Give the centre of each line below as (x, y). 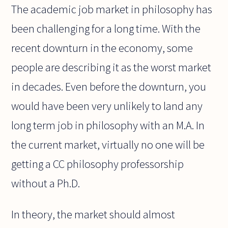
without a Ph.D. (46, 183)
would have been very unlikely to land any (107, 106)
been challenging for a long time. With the (106, 29)
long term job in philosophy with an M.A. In (108, 125)
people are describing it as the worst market (111, 67)
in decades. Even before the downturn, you (109, 87)
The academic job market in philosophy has (112, 9)
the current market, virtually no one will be (108, 145)
